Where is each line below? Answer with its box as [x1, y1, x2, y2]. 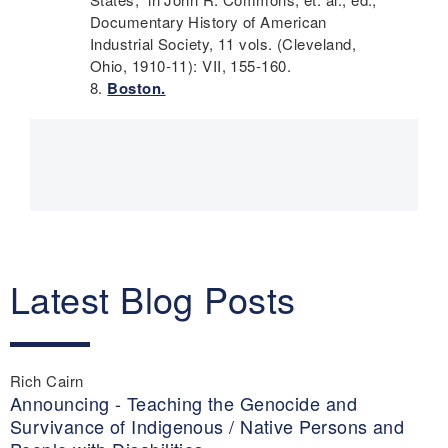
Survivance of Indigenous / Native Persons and [10, 412, 405, 439]
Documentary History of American [90, 11, 327, 33]
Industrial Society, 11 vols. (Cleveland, [90, 33, 356, 55]
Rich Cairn [10, 369, 84, 391]
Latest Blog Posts [10, 273, 296, 325]
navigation [50, 172, 192, 211]
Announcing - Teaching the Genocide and [10, 389, 358, 416]
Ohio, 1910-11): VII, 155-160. [90, 55, 292, 77]
